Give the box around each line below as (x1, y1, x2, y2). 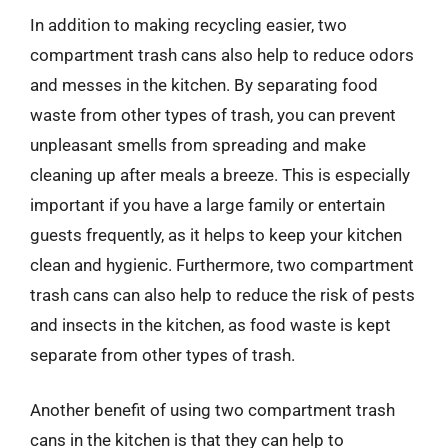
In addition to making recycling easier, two (30, 14, 347, 35)
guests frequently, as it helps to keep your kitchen (30, 224, 402, 245)
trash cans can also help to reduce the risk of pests (30, 284, 415, 305)
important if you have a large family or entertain (30, 194, 385, 215)
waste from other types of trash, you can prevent (30, 104, 396, 125)
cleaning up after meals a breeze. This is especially (30, 164, 410, 185)
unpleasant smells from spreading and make (30, 134, 366, 155)
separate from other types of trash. (30, 344, 295, 365)
